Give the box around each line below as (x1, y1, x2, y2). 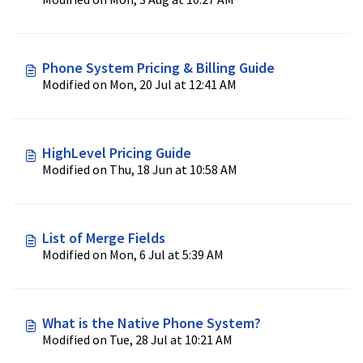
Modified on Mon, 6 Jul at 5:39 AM (182, 246, 224, 263)
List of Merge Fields (42, 228, 165, 247)
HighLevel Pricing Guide (42, 143, 191, 162)
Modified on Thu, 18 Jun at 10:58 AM (42, 161, 237, 177)
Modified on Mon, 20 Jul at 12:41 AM (42, 76, 237, 92)
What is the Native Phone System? (42, 314, 261, 332)
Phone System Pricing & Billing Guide (42, 58, 275, 77)
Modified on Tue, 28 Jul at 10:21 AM (42, 331, 233, 348)
